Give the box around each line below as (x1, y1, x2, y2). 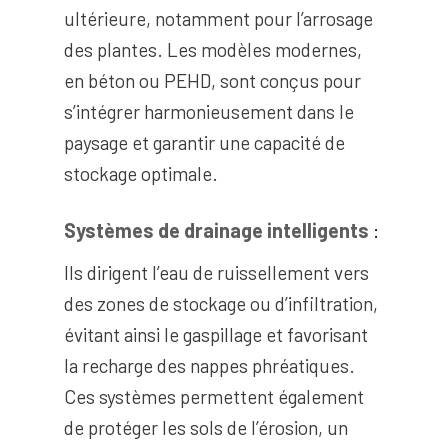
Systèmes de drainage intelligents (63, 218, 369, 243)
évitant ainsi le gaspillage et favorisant (63, 323, 368, 347)
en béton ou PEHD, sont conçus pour (63, 69, 361, 93)
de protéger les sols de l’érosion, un (63, 416, 348, 440)
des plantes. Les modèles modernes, (63, 38, 362, 62)
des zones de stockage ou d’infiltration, (63, 292, 378, 316)
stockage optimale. (63, 162, 218, 186)
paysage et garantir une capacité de (63, 131, 345, 155)
